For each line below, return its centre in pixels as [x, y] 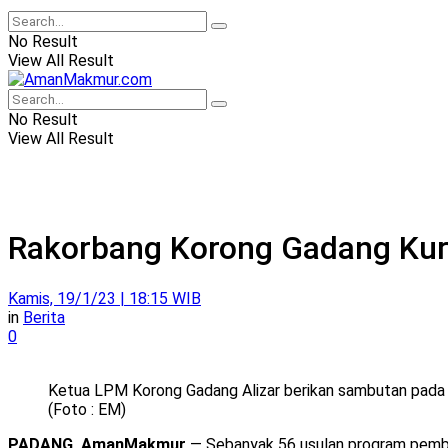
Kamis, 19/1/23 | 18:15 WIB [104, 298]
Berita [44, 317]
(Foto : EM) [87, 409]
